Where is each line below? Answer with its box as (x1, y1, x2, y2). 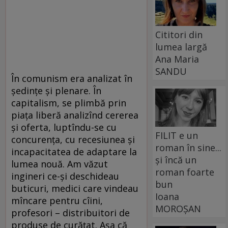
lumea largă (155, 40, 208, 53)
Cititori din (155, 28, 203, 41)
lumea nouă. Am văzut (11, 157, 108, 170)
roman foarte (155, 165, 215, 178)
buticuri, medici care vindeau (11, 182, 138, 194)
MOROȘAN (155, 202, 202, 215)
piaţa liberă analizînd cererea (11, 108, 138, 121)
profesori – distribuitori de (11, 206, 130, 219)
